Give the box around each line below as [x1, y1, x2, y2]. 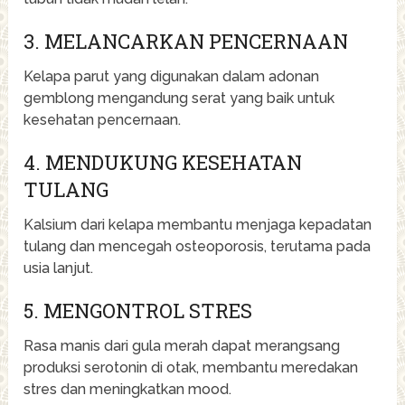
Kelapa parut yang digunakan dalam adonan [24, 67, 320, 85]
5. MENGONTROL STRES [24, 297, 253, 324]
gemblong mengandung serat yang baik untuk [24, 89, 335, 107]
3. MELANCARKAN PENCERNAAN [24, 27, 349, 54]
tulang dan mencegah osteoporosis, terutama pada [24, 237, 372, 255]
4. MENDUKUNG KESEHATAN [24, 148, 303, 175]
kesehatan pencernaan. [24, 110, 182, 128]
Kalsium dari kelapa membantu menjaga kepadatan [24, 215, 372, 233]
